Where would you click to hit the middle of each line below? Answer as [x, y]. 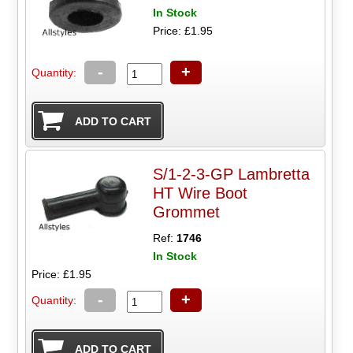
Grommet [187, 212]
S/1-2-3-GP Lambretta [232, 175]
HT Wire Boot [201, 193]
